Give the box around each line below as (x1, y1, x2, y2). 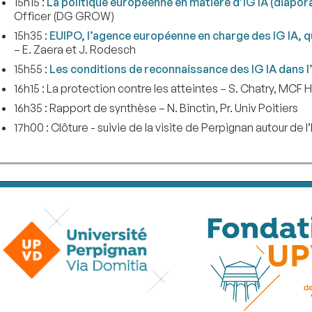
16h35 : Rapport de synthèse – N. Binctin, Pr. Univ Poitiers (13, 100, 298, 115)
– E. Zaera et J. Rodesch (13, 42, 136, 56)
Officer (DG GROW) (13, 8, 114, 23)
